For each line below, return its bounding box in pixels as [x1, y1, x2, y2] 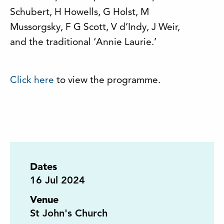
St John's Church [30, 209, 107, 219]
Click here [10, 75, 54, 86]
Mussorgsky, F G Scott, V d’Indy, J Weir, [10, 22, 180, 33]
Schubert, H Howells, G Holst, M [10, 7, 149, 18]
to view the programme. [54, 75, 160, 86]
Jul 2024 [42, 176, 85, 186]
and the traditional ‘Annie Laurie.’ [10, 37, 156, 48]
